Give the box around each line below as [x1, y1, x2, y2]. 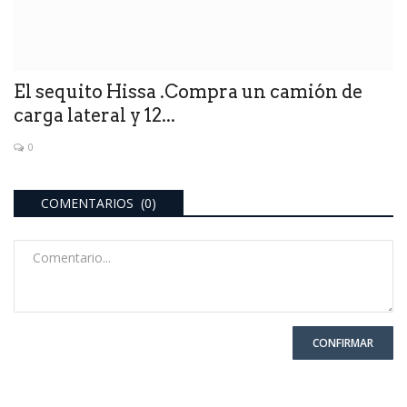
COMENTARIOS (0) [41, 194, 156, 213]
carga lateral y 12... [14, 104, 175, 127]
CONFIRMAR [313, 335, 373, 352]
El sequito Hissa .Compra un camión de [14, 81, 362, 104]
